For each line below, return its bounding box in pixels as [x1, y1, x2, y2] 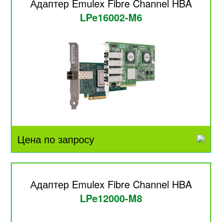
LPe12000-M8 [80, 191, 142, 206]
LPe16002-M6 [80, 10, 142, 25]
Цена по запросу [17, 132, 95, 147]
